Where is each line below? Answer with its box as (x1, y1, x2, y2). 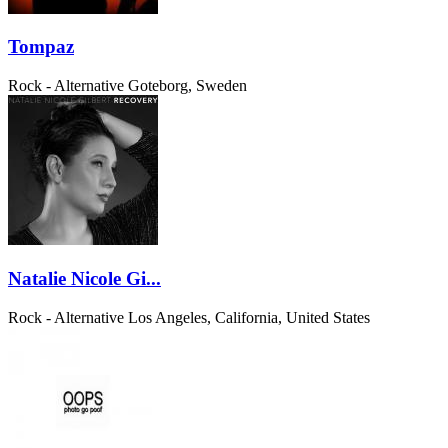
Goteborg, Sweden (128, 77, 247, 95)
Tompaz (8, 36, 74, 58)
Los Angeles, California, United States (128, 308, 370, 326)
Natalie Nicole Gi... (8, 267, 161, 289)
